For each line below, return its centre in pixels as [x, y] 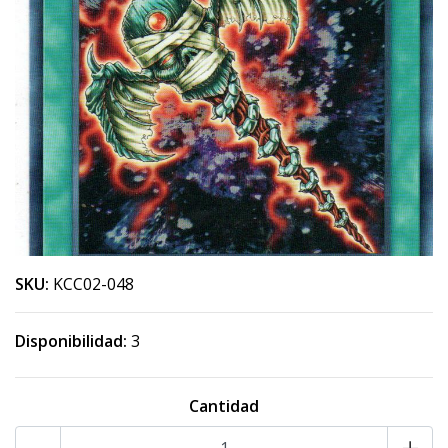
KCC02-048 [93, 284]
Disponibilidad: [71, 341]
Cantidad [224, 406]
